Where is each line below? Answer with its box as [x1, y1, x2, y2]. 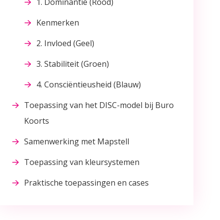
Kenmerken [36, 17, 79, 28]
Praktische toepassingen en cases [24, 177, 149, 189]
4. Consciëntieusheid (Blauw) [36, 79, 141, 90]
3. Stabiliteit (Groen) [36, 58, 109, 70]
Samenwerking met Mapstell [24, 136, 129, 147]
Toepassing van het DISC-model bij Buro [24, 100, 174, 111]
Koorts [24, 115, 49, 127]
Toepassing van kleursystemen [24, 157, 139, 168]
